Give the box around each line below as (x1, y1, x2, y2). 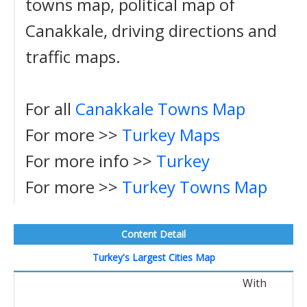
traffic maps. (25, 45, 121, 68)
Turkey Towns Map (122, 175, 267, 198)
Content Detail (121, 228, 186, 241)
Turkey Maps (122, 123, 220, 146)
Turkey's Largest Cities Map (92, 251, 215, 264)
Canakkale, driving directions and (25, 19, 277, 42)
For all (25, 97, 75, 120)
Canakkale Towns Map (75, 97, 245, 120)
